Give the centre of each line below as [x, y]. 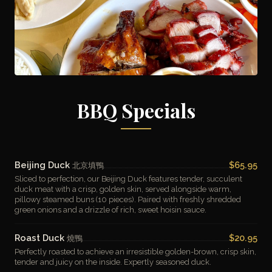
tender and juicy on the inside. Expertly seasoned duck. [113, 262]
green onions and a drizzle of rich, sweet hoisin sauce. [110, 210]
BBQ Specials [136, 110]
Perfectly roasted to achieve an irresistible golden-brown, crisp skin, [135, 252]
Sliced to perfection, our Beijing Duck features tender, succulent [128, 179]
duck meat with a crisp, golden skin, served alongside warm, [123, 189]
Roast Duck [41, 238]
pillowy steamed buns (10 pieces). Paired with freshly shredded [128, 199]
